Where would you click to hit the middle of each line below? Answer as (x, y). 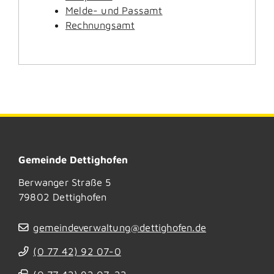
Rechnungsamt (100, 25)
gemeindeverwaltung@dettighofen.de (120, 227)
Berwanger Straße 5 (65, 182)
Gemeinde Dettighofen (73, 160)
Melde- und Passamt (114, 10)
